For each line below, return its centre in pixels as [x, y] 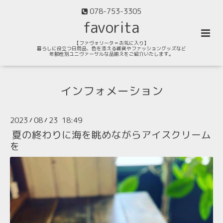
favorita [111, 28]
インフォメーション [111, 91]
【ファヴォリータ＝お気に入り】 [111, 43]
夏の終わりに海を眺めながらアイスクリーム [111, 135]
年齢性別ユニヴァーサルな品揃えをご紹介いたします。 [111, 54]
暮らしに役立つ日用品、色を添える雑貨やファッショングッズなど [111, 49]
